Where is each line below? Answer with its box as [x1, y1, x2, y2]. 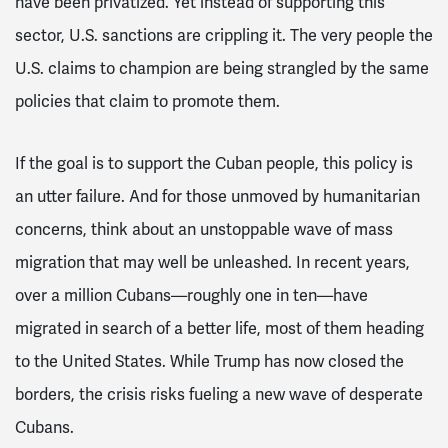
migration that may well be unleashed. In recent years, [15, 251, 410, 273]
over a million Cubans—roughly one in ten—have [15, 284, 368, 306]
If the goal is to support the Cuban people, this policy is [15, 152, 413, 174]
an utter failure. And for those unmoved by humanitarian [15, 185, 420, 207]
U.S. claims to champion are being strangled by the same [15, 57, 429, 79]
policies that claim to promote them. [15, 90, 280, 112]
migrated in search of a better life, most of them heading [15, 317, 424, 339]
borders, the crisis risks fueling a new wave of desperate [15, 383, 423, 405]
